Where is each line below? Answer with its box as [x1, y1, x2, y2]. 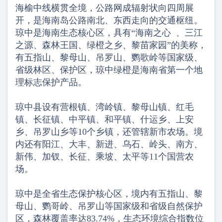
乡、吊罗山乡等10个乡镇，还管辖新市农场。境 [15, 127, 203, 137]
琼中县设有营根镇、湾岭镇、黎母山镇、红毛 [15, 102, 194, 112]
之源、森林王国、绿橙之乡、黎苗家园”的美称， [15, 40, 207, 50]
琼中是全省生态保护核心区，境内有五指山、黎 [15, 189, 203, 199]
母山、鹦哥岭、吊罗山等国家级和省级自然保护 [15, 201, 203, 211]
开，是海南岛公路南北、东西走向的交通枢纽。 [15, 15, 203, 25]
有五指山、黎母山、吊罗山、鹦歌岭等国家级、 [15, 53, 203, 62]
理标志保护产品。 [15, 77, 87, 87]
